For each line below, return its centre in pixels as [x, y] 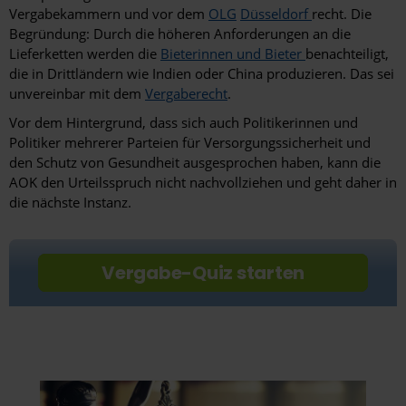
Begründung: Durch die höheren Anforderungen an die [180, 34]
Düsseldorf [276, 14]
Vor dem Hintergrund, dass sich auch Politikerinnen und [184, 123]
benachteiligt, [347, 54]
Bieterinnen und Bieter [233, 54]
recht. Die [342, 14]
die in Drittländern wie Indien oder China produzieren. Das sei [202, 74]
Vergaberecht [186, 94]
